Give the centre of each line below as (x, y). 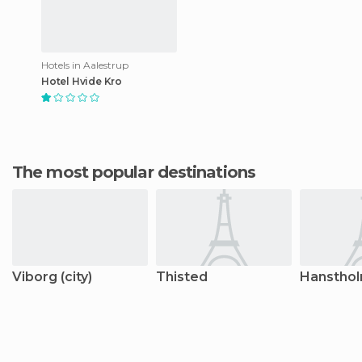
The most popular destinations (139, 172)
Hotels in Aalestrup (85, 65)
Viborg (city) (52, 276)
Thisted (182, 276)
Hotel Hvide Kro (82, 81)
